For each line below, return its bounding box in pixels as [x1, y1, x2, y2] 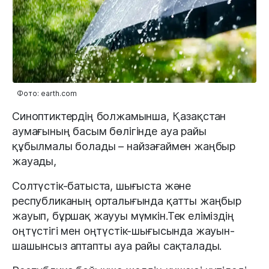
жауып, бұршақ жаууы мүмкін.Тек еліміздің [12, 210, 234, 223]
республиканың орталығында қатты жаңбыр [12, 195, 241, 208]
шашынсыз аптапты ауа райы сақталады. [12, 240, 222, 253]
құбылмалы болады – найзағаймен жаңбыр [12, 140, 236, 153]
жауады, [12, 155, 56, 168]
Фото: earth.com [17, 89, 77, 98]
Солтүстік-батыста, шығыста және [12, 180, 192, 193]
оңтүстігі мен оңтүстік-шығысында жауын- [12, 225, 235, 238]
